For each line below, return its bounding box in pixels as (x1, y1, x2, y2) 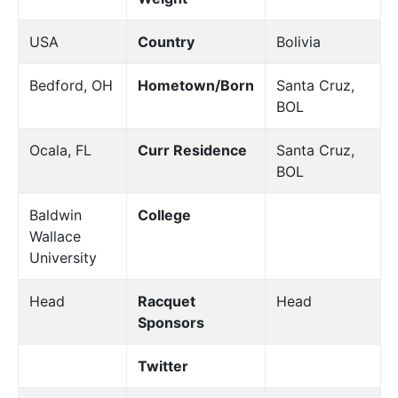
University (28, 248, 97, 267)
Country (137, 32, 195, 51)
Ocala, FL (28, 140, 92, 159)
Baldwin (28, 205, 82, 224)
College (137, 205, 191, 224)
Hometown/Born (137, 76, 254, 94)
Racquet (137, 291, 195, 310)
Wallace (28, 227, 81, 245)
